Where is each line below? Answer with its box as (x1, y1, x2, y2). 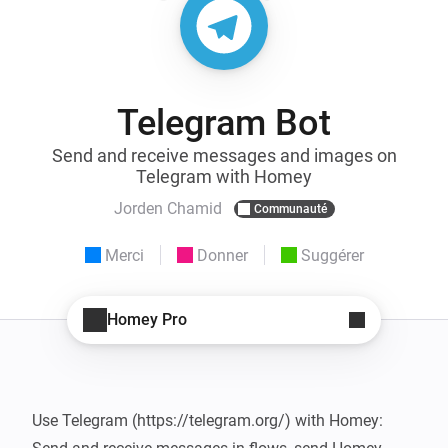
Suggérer (300, 245, 364, 265)
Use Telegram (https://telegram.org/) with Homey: (32, 410, 383, 430)
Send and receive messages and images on (51, 144, 397, 166)
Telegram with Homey (136, 165, 312, 187)
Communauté (253, 201, 327, 216)
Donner (196, 245, 248, 265)
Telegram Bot (117, 101, 331, 144)
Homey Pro (107, 310, 187, 330)
